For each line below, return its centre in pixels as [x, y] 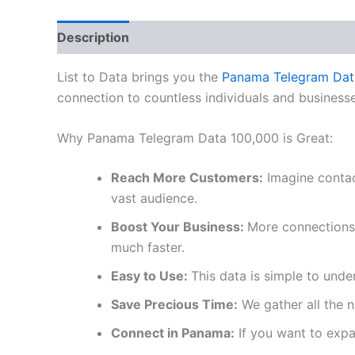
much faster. [148, 248]
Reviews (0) [184, 37]
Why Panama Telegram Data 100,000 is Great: [197, 138]
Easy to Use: [151, 276]
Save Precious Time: [174, 305]
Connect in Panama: [173, 333]
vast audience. [154, 198]
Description [93, 37]
